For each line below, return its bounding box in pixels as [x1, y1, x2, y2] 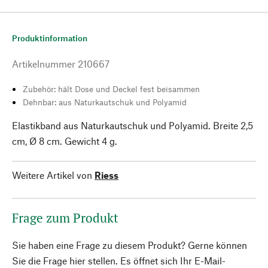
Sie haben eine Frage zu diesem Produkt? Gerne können [12, 239, 247, 251]
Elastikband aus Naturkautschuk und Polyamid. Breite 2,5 [12, 120, 253, 131]
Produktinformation [12, 33, 87, 43]
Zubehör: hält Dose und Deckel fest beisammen [23, 84, 200, 94]
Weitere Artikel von [12, 169, 92, 181]
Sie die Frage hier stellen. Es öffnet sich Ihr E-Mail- [12, 255, 226, 266]
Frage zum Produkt [12, 209, 118, 226]
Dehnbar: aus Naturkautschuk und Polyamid [23, 97, 187, 107]
